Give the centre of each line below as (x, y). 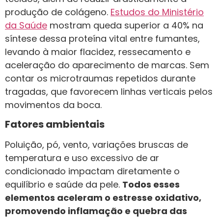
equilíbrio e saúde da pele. (64, 185)
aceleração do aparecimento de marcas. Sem (107, 65)
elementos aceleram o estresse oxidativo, (103, 198)
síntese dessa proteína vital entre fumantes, (102, 38)
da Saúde (26, 25)
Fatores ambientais (55, 124)
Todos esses (151, 185)
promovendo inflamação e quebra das (96, 211)
